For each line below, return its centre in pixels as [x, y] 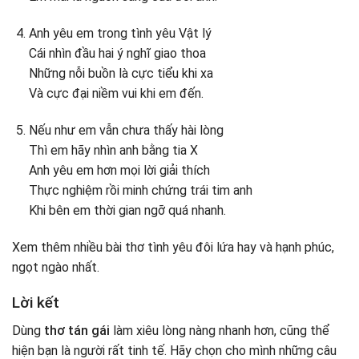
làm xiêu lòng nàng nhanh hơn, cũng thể [221, 331]
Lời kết [36, 303]
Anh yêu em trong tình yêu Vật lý [120, 34]
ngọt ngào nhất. [56, 267]
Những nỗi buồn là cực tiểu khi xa [121, 74]
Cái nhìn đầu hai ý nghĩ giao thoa [117, 54]
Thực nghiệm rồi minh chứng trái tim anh [140, 190]
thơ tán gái [79, 331]
